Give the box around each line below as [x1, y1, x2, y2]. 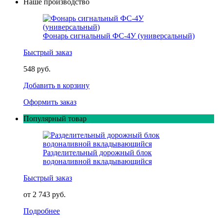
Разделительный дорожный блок [43, 148, 152, 157]
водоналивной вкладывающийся [43, 157, 152, 165]
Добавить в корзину [23, 81, 90, 90]
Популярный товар [23, 114, 87, 123]
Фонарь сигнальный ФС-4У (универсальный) [43, 31, 195, 40]
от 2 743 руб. [23, 190, 66, 199]
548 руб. [23, 64, 51, 73]
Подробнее [23, 206, 60, 215]
